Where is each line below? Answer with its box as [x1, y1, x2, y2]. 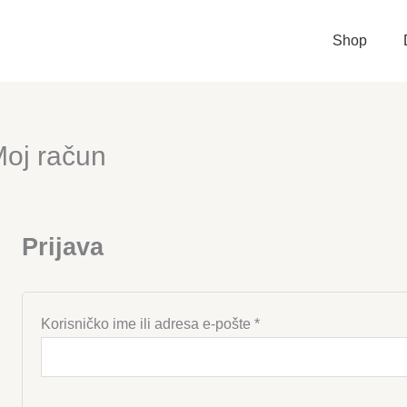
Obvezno [259, 314, 317, 331]
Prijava [22, 232, 104, 261]
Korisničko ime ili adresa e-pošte [41, 315, 254, 332]
